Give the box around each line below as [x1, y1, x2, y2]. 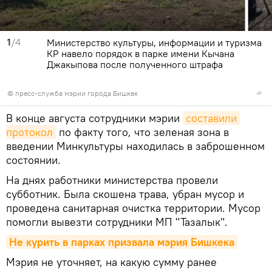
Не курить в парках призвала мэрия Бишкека [9, 235, 234, 250]
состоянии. [6, 153, 61, 168]
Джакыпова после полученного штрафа [47, 58, 223, 71]
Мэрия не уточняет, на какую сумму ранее [6, 255, 217, 270]
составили [186, 111, 237, 126]
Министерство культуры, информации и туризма [47, 36, 262, 49]
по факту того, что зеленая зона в [56, 125, 229, 140]
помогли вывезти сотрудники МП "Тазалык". [6, 215, 228, 229]
